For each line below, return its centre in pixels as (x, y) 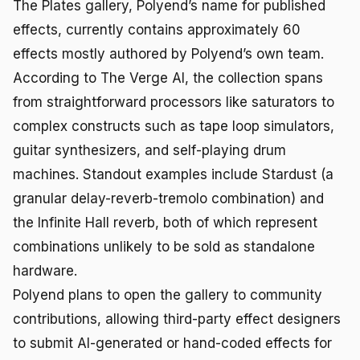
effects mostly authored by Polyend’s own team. (168, 53)
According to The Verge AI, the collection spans (168, 78)
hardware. (45, 270)
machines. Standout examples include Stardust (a (173, 174)
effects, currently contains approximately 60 (157, 29)
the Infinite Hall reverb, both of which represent (165, 222)
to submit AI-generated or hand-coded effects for (172, 343)
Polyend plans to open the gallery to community (168, 295)
